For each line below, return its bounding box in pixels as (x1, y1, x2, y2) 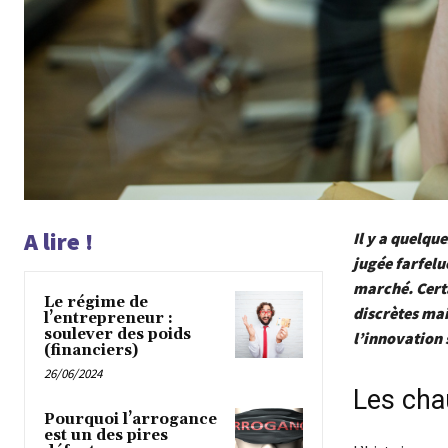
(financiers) (44, 340, 138, 360)
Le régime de (44, 292, 148, 312)
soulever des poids (44, 324, 191, 344)
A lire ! (24, 225, 93, 257)
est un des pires (44, 425, 168, 445)
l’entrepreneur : (44, 308, 173, 328)
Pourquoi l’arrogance (44, 409, 217, 429)
